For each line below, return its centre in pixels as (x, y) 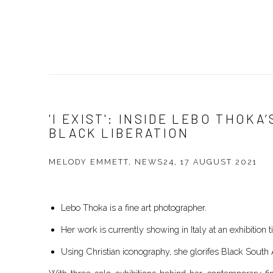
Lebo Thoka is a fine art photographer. (135, 208)
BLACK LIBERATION (119, 133)
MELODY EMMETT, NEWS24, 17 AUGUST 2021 (153, 162)
